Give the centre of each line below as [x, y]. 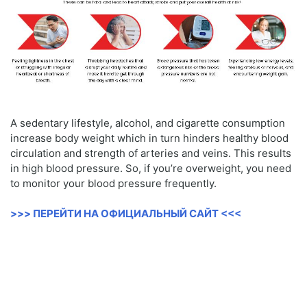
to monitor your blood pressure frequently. [113, 183]
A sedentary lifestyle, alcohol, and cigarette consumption [148, 123]
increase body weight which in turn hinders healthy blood [149, 138]
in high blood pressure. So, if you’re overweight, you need [151, 168]
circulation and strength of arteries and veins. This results [151, 153]
